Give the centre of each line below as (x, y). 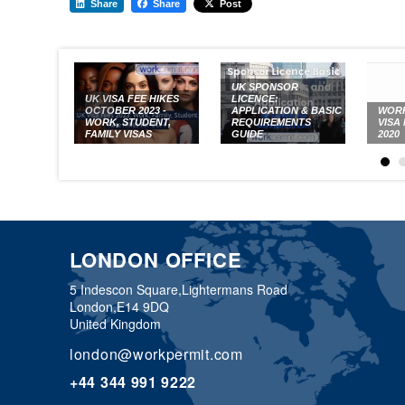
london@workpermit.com (156, 353)
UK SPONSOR (264, 87)
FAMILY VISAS (118, 134)
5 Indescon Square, (126, 289)
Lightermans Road (235, 289)
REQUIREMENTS (271, 122)
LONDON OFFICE (156, 259)
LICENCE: (254, 99)
